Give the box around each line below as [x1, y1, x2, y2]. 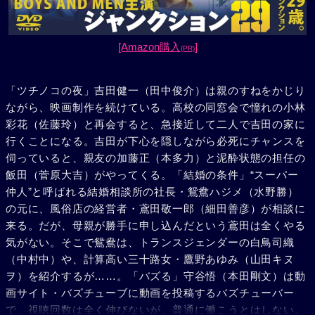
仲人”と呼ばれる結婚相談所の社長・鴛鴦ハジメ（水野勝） [6, 186, 299, 198]
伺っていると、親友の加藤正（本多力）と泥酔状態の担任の [6, 152, 306, 165]
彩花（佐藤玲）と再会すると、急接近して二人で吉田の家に [6, 118, 306, 131]
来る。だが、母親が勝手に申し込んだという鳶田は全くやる [6, 219, 306, 232]
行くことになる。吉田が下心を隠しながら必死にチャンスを [6, 135, 306, 148]
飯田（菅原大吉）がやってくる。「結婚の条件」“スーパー [6, 169, 299, 181]
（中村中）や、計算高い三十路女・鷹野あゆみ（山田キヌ [6, 253, 295, 266]
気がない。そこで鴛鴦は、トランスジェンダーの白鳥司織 [6, 236, 295, 249]
